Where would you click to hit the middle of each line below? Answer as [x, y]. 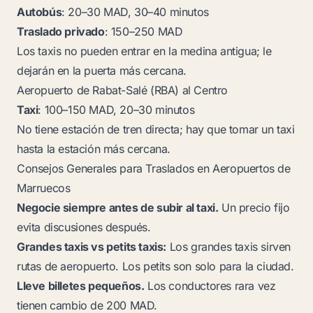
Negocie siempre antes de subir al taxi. [118, 208]
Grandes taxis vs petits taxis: [92, 247]
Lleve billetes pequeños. [81, 286]
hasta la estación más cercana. [94, 149]
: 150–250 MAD [144, 31]
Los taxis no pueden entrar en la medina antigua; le [144, 51]
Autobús [39, 12]
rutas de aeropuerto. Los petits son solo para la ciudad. [155, 266]
